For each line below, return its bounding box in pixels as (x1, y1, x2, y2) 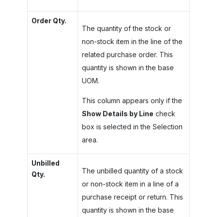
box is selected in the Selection (81, 123, 183, 131)
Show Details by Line (81, 109, 154, 118)
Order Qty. (31, 16, 66, 25)
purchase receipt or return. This (81, 193, 183, 201)
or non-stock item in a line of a (81, 180, 179, 188)
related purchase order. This (81, 50, 173, 59)
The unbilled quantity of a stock (81, 167, 183, 175)
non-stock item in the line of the (81, 37, 183, 46)
